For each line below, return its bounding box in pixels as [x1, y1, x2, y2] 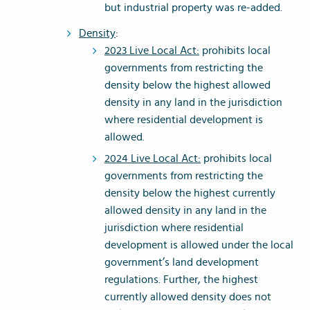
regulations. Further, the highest [104, 274, 258, 286]
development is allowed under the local [104, 239, 293, 251]
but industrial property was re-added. [104, 2, 282, 14]
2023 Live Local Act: [104, 45, 199, 57]
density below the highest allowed [104, 80, 271, 91]
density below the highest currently [104, 188, 275, 199]
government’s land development [104, 257, 259, 268]
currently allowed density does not [104, 291, 271, 303]
